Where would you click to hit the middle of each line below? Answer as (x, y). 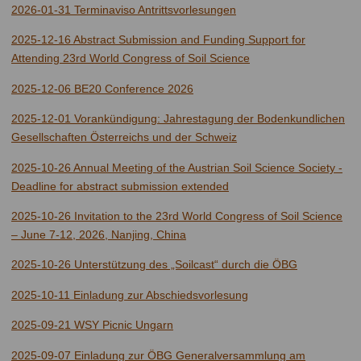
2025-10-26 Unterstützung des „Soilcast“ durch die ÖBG (154, 265)
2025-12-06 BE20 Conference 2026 (102, 88)
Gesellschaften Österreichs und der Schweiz (124, 137)
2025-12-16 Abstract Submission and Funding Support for (158, 40)
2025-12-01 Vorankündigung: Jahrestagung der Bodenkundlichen (178, 119)
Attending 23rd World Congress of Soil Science (131, 58)
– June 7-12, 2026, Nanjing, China (99, 234)
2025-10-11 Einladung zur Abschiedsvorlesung (130, 295)
